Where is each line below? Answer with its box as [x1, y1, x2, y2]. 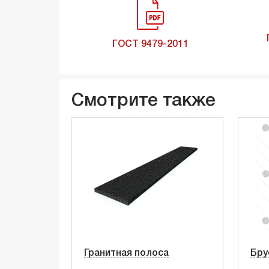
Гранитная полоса [84, 249, 169, 258]
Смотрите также [71, 93, 216, 110]
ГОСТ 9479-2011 [112, 40, 189, 49]
